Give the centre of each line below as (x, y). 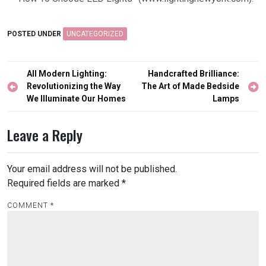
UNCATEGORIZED (95, 34)
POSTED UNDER (35, 34)
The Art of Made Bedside (190, 86)
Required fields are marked (64, 183)
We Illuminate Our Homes (76, 99)
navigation (36, 92)
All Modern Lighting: (67, 74)
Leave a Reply (45, 135)
